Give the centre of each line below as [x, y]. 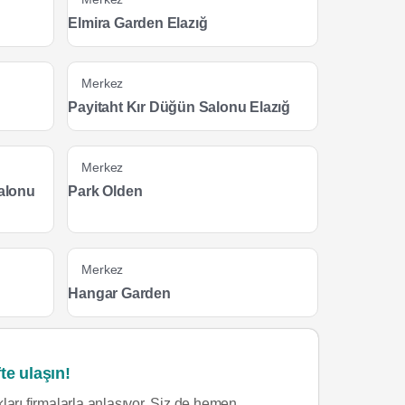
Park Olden [105, 191]
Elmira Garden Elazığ [138, 23]
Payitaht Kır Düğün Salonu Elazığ [179, 107]
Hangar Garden [119, 293]
